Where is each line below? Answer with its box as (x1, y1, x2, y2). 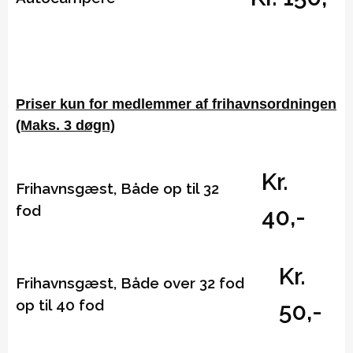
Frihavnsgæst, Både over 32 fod (16, 273, 244, 292)
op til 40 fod (16, 295, 104, 314)
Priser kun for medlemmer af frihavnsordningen (16, 96, 336, 113)
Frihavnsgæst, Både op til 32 (16, 179, 219, 197)
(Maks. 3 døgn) (16, 117, 115, 134)
